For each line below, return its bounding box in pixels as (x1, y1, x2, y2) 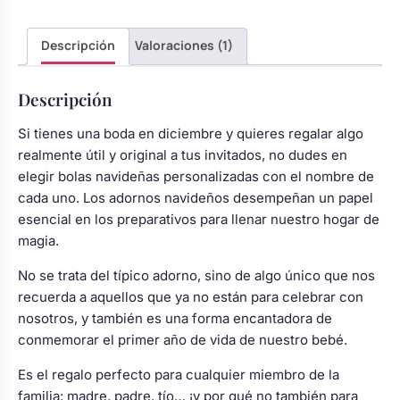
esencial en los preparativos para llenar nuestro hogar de (18, 211, 379, 229)
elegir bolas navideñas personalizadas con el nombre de (18, 168, 374, 186)
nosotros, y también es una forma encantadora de (18, 310, 332, 328)
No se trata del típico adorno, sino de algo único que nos (18, 267, 375, 285)
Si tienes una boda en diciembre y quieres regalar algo (18, 125, 363, 143)
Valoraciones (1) (135, 37, 233, 54)
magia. (18, 232, 59, 250)
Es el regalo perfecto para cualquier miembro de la (18, 366, 339, 384)
